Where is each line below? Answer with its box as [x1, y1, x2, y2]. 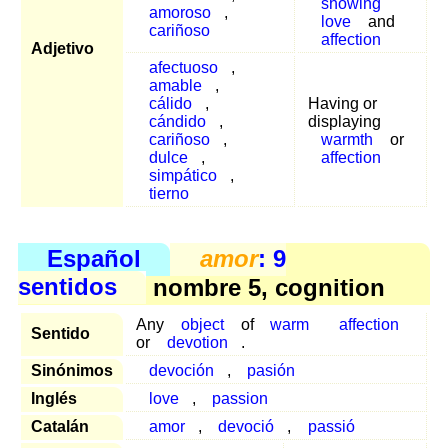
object [180, 315, 224, 333]
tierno [148, 185, 189, 203]
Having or [308, 95, 377, 113]
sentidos [18, 273, 117, 301]
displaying [308, 113, 381, 131]
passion [212, 389, 269, 407]
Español [47, 245, 142, 273]
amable [148, 77, 202, 95]
